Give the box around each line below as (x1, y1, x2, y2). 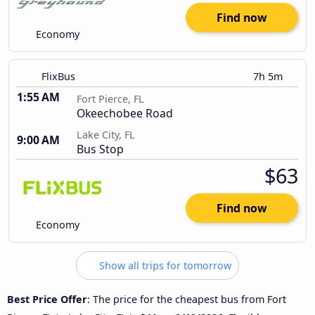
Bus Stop (77, 141, 124, 157)
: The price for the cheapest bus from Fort (87, 292, 286, 306)
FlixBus (41, 70, 75, 84)
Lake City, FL (77, 128, 135, 142)
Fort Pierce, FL (77, 92, 144, 106)
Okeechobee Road (77, 105, 173, 122)
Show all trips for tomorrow (96, 259, 231, 273)
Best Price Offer (7, 292, 87, 306)
